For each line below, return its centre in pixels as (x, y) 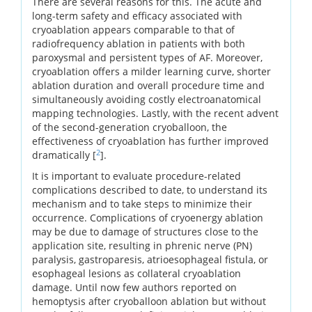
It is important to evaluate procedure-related (136, 175)
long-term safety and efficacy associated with (137, 15)
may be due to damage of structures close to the (145, 231)
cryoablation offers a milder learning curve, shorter (151, 71)
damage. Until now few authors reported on (134, 287)
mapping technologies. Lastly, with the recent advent (155, 113)
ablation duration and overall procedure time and (148, 85)
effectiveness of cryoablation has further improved (150, 141)
